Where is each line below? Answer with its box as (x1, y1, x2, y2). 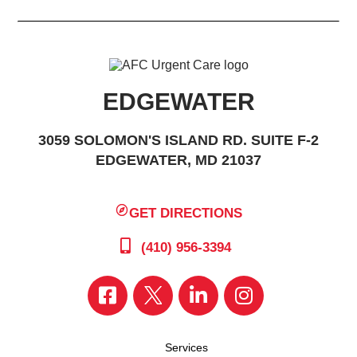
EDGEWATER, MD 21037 (96, 152, 261, 168)
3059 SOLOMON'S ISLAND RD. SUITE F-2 (38, 132, 319, 148)
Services (165, 340, 208, 354)
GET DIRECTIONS (129, 205, 243, 221)
